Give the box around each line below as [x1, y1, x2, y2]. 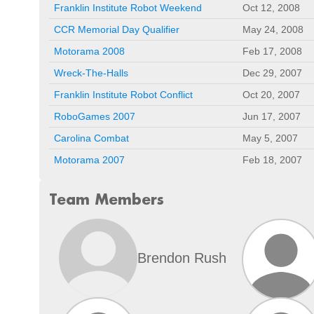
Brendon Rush [137, 250, 226, 266]
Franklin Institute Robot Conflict [54, 89, 193, 100]
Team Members [49, 190, 164, 208]
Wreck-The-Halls [54, 67, 128, 78]
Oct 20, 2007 [243, 89, 300, 100]
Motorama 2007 [54, 154, 125, 165]
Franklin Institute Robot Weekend [54, 2, 202, 13]
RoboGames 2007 [54, 111, 135, 122]
